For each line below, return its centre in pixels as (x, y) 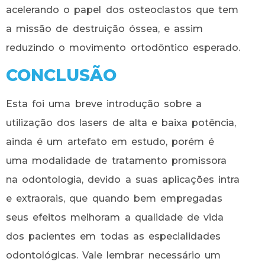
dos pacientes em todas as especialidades (113, 237)
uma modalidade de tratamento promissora (116, 161)
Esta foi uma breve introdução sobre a (104, 104)
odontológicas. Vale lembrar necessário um (113, 256)
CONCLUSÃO (61, 75)
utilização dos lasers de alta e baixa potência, (121, 123)
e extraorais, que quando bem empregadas (114, 199)
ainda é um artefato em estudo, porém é (110, 142)
